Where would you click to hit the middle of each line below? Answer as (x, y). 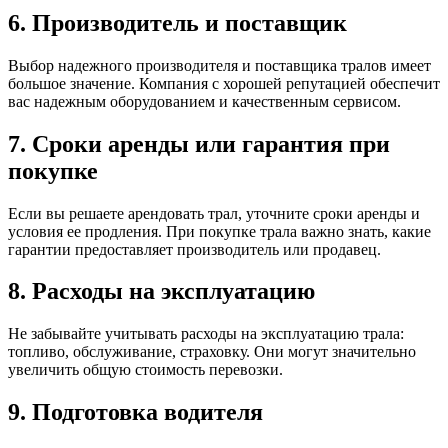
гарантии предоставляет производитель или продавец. (194, 249)
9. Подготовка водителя (135, 412)
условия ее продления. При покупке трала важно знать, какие (219, 231)
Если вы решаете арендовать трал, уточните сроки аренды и (214, 213)
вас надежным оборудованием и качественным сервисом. (204, 101)
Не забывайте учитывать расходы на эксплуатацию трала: (206, 334)
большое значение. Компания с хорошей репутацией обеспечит (224, 83)
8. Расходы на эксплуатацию (161, 291)
